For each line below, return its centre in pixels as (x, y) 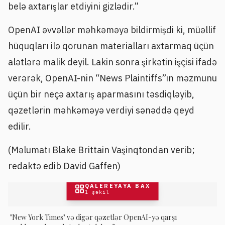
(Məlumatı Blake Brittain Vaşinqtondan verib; (101, 150)
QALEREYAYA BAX (118, 186)
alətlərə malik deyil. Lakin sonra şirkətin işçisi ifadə (113, 62)
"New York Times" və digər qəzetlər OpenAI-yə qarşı (93, 217)
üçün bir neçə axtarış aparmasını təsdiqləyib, (101, 94)
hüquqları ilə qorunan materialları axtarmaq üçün (111, 46)
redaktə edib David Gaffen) (64, 166)
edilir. (20, 126)
